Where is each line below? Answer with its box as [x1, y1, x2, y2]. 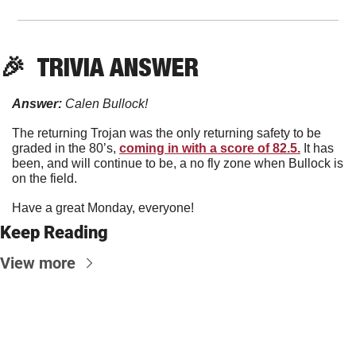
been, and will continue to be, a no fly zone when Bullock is [12, 156, 343, 170]
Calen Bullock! [62, 96, 148, 110]
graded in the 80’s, [12, 141, 119, 155]
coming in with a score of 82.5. [119, 141, 300, 155]
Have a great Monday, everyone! [12, 200, 194, 215]
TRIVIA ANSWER [25, 51, 199, 82]
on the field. [12, 171, 80, 185]
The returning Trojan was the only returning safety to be [12, 126, 321, 140]
